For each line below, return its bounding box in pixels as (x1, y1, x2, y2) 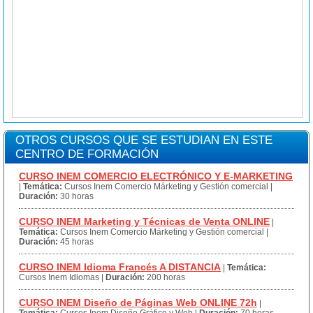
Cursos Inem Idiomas (19, 272, 99, 282)
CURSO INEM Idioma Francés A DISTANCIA (19, 261, 221, 272)
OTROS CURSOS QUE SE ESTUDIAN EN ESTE (15, 133, 272, 147)
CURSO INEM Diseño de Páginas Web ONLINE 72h (19, 297, 257, 308)
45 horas (60, 237, 94, 247)
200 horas (147, 272, 185, 282)
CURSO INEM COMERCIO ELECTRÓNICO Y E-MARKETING (19, 170, 293, 182)
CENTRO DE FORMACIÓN (15, 147, 159, 161)
